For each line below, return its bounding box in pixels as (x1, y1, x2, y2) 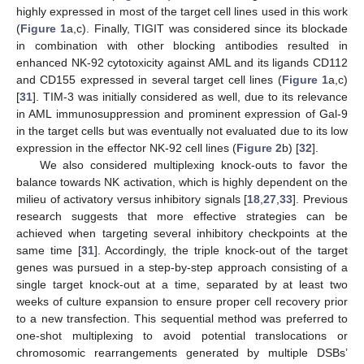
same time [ (16, 244, 81, 258)
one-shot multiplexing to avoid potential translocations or (16, 329, 348, 343)
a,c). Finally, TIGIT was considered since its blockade (67, 22, 348, 36)
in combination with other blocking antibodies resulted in (16, 39, 348, 53)
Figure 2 (236, 141, 282, 155)
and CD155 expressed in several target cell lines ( (16, 73, 282, 87)
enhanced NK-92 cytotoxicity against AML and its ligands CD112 (16, 56, 348, 70)
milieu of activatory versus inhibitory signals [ (16, 193, 248, 206)
